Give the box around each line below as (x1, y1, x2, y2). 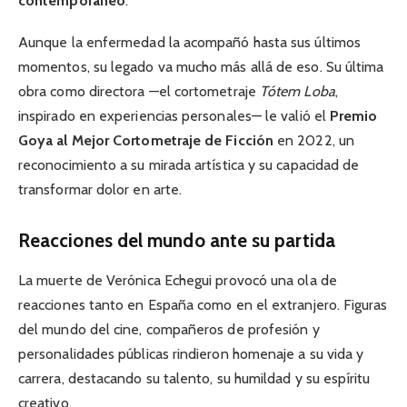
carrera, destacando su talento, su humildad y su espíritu (18, 370, 371, 388)
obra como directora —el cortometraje (18, 83, 260, 101)
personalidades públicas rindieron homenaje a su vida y (18, 345, 364, 363)
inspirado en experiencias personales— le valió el (18, 107, 330, 125)
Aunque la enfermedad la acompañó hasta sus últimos (18, 34, 361, 52)
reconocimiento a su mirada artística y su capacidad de (18, 156, 360, 174)
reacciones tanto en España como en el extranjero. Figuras (18, 296, 388, 314)
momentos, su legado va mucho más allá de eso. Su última (18, 58, 384, 76)
